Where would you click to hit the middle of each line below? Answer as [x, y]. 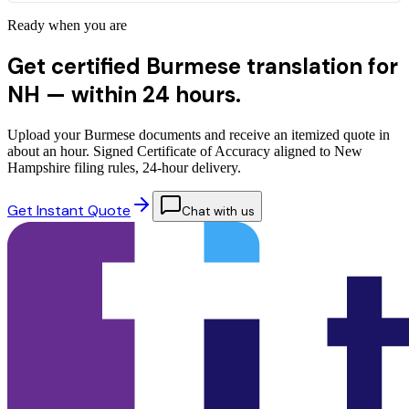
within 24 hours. [156, 95]
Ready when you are [67, 26]
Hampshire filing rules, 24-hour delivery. [124, 168]
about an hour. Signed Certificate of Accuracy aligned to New [185, 152]
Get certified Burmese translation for [203, 67]
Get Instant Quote [69, 211]
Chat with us [218, 212]
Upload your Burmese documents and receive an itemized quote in [199, 135]
